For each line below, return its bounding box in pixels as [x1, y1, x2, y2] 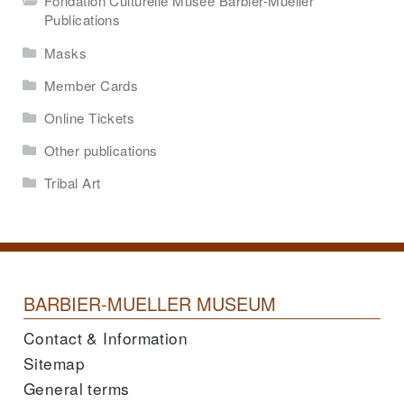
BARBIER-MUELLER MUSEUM [23, 290, 276, 317]
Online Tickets [44, 107, 135, 127]
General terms [23, 377, 130, 400]
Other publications [44, 141, 158, 161]
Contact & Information [23, 326, 188, 350]
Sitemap [23, 352, 86, 375]
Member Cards [44, 75, 139, 95]
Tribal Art [44, 173, 101, 193]
